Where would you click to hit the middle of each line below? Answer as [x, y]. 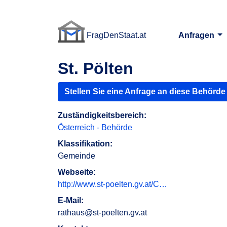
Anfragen [197, 35]
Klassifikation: [85, 144]
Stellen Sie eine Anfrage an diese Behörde [145, 91]
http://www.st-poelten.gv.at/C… [112, 184]
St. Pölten [96, 68]
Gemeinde [77, 156]
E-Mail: [71, 200]
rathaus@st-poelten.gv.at [102, 213]
